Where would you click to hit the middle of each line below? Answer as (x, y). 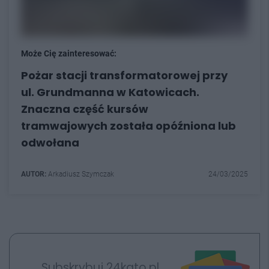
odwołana (50, 143)
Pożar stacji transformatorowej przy (124, 75)
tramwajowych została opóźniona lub (128, 126)
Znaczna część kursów (85, 109)
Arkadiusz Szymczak (80, 174)
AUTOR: (34, 174)
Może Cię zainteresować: (69, 53)
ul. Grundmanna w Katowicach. (110, 92)
